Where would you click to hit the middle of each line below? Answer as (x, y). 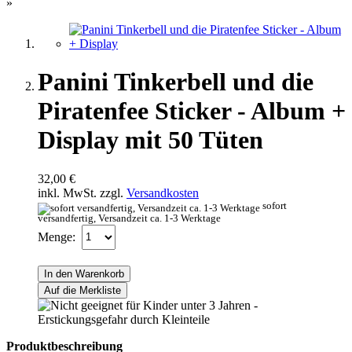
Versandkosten (163, 192)
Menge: (57, 236)
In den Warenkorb (84, 273)
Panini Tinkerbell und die (176, 82)
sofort (275, 205)
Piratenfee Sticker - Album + (192, 111)
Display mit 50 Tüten (150, 140)
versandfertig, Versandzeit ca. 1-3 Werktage (129, 218)
